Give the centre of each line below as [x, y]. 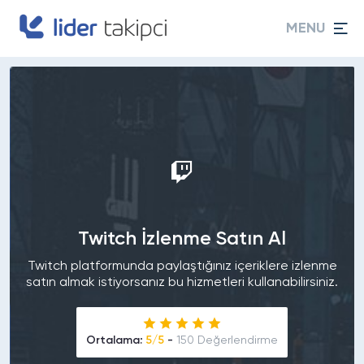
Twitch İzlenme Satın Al [182, 238]
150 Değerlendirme [227, 340]
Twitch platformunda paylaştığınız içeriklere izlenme [182, 266]
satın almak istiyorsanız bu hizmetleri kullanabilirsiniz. [182, 282]
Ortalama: [116, 340]
